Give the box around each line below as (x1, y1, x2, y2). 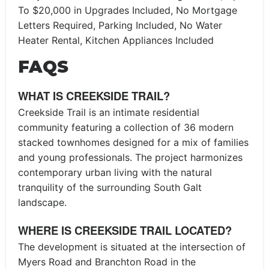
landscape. (18, 196, 67, 208)
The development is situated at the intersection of (18, 240, 246, 253)
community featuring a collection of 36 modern (18, 121, 234, 133)
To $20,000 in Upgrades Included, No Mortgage (18, 4, 237, 16)
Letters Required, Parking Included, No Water (18, 19, 222, 31)
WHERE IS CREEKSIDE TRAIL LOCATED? (18, 222, 232, 238)
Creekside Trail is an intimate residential (18, 106, 199, 118)
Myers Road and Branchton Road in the (18, 255, 196, 268)
